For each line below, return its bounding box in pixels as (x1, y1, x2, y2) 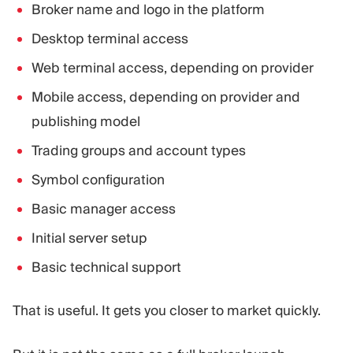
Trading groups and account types (32, 141, 246, 159)
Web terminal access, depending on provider (32, 58, 314, 76)
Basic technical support (32, 258, 181, 276)
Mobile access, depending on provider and (32, 87, 300, 106)
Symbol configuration (32, 170, 165, 188)
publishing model (32, 112, 140, 130)
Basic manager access (32, 199, 176, 217)
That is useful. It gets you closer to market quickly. (13, 301, 321, 319)
